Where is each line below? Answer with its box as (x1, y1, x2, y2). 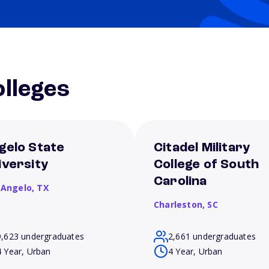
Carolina (154, 175, 207, 188)
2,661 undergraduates (168, 231, 256, 242)
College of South (154, 158, 259, 171)
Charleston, (154, 199, 208, 210)
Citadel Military (154, 141, 250, 154)
